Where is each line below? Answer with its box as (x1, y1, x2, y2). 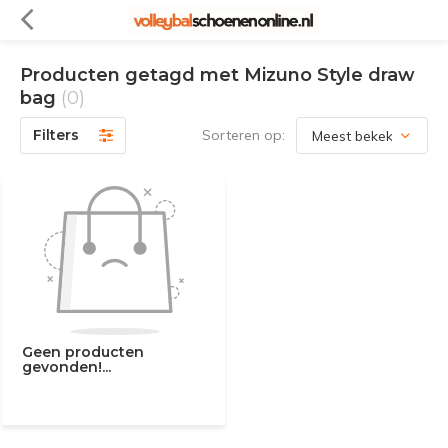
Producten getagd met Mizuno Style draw (20, 64, 415, 86)
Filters (33, 126, 79, 144)
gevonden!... (22, 357, 111, 376)
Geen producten (22, 342, 144, 361)
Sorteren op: (202, 126, 285, 144)
